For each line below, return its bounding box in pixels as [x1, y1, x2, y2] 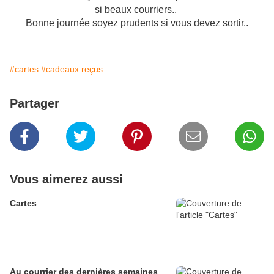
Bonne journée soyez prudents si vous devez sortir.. [26, 18, 248, 29]
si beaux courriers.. [95, 4, 179, 15]
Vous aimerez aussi [10, 172, 123, 187]
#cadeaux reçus [41, 64, 103, 75]
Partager [10, 97, 59, 111]
